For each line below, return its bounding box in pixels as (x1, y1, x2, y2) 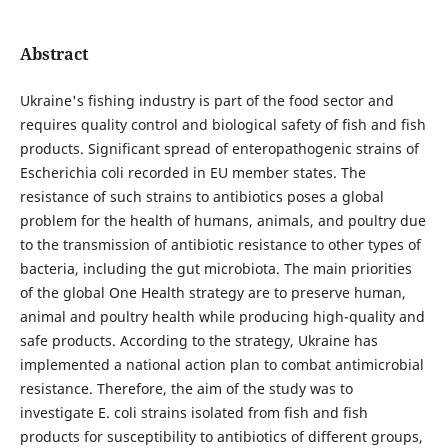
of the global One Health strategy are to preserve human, (19, 282, 406, 302)
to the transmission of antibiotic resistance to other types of (19, 234, 421, 254)
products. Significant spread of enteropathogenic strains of (19, 138, 419, 158)
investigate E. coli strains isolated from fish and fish (19, 402, 368, 422)
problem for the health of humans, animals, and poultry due (19, 210, 426, 230)
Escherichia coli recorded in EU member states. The (19, 162, 366, 182)
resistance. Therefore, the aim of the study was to (19, 378, 353, 398)
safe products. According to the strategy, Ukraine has (19, 330, 378, 350)
